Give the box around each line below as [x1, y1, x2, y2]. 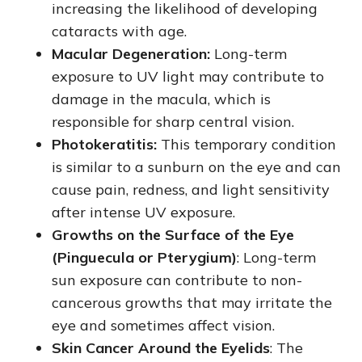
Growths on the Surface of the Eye [52, 225, 294, 245]
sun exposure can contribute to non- [52, 271, 302, 290]
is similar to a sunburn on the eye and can [52, 158, 341, 177]
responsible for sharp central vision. [52, 112, 294, 132]
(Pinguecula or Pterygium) [52, 248, 237, 267]
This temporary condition [157, 135, 336, 154]
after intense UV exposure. [52, 203, 235, 222]
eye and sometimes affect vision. [52, 316, 275, 335]
